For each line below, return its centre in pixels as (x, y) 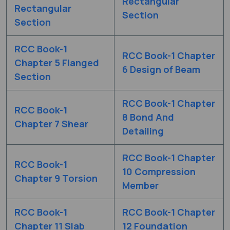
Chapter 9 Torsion (56, 178)
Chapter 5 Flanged (57, 62)
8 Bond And (148, 117)
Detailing (143, 131)
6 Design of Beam (161, 69)
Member (140, 185)
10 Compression (159, 171)
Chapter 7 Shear (51, 123)
